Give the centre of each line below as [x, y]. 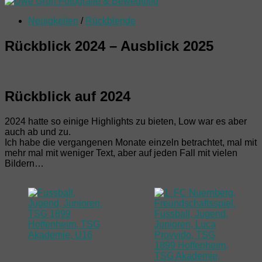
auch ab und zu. [38, 132]
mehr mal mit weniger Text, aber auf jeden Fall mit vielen [121, 153]
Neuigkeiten [53, 21]
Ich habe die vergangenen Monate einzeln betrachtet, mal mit [131, 142]
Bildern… [24, 163]
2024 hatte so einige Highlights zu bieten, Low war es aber [126, 121]
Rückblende [111, 21]
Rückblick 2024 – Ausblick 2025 [109, 46]
